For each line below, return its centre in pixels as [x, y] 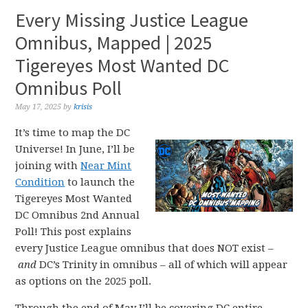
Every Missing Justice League [132, 20]
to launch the [100, 182]
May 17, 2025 [38, 107]
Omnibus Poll [69, 88]
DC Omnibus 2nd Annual [78, 215]
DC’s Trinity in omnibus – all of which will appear [162, 265]
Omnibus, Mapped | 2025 [114, 43]
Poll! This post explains [74, 232]
